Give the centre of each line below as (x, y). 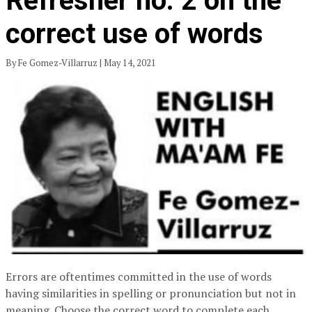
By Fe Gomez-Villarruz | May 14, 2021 (83, 63)
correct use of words (134, 34)
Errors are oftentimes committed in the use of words (139, 277)
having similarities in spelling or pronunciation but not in (151, 294)
